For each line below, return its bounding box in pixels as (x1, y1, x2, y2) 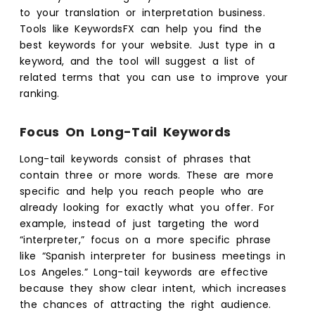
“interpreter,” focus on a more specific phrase (20, 232, 271, 247)
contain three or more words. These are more (20, 167, 274, 182)
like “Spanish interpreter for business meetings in (20, 248, 285, 263)
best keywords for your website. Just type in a (20, 37, 276, 52)
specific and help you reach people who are (20, 184, 264, 198)
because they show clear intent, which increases (20, 281, 287, 295)
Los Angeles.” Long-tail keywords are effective (20, 264, 269, 279)
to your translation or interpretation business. (20, 5, 266, 20)
